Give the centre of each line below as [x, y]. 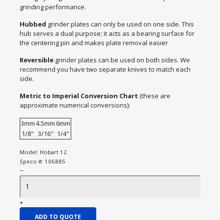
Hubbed [34, 24]
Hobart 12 [53, 152]
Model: [30, 152]
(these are [155, 96]
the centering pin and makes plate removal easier [94, 43]
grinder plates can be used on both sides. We [123, 60]
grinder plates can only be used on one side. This [121, 24]
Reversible [37, 60]
